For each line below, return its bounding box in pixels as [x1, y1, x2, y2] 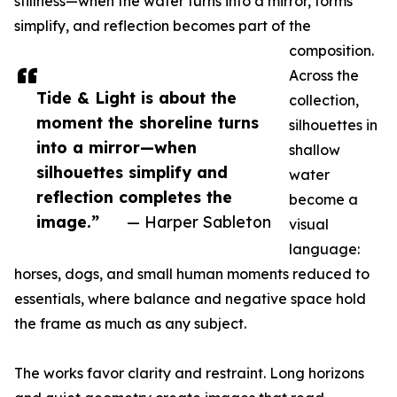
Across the [289, 66, 359, 85]
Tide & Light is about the [36, 88, 237, 108]
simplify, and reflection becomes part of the [14, 17, 311, 35]
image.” [36, 212, 99, 232]
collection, [289, 91, 359, 110]
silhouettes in [289, 116, 378, 135]
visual [289, 215, 329, 234]
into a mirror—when [36, 137, 197, 158]
